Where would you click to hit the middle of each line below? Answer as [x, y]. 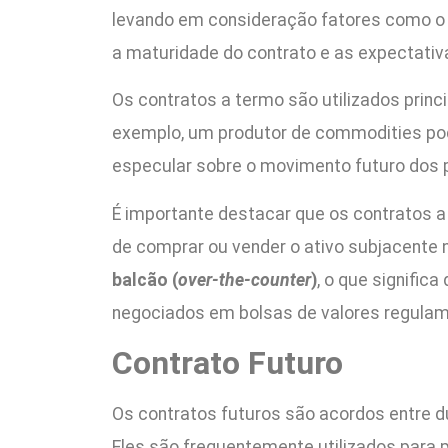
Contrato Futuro [227, 362]
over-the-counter [244, 279]
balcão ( [145, 279]
